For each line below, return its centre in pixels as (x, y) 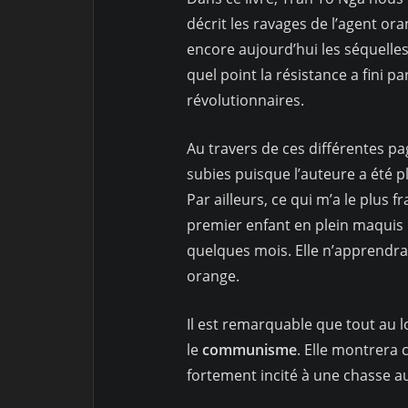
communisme (250, 350)
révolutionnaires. (245, 101)
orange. (215, 276)
